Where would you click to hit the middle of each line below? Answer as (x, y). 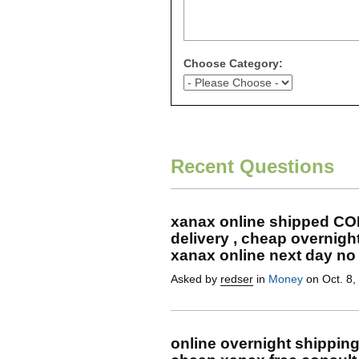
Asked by (196, 279)
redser (237, 279)
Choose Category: (233, 63)
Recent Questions (252, 166)
